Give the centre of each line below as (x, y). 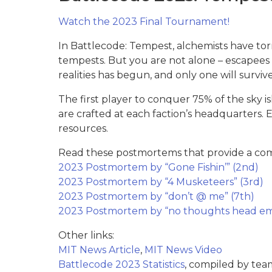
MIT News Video (183, 250)
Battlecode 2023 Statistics (121, 264)
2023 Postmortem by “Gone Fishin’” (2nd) (158, 167)
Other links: (86, 235)
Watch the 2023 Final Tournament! (144, 21)
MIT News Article (99, 250)
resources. (83, 128)
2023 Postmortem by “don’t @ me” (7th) (156, 196)
